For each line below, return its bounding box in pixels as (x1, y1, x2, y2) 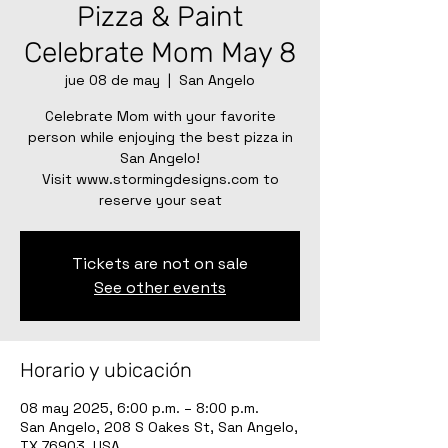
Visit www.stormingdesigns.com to (41, 170, 279, 189)
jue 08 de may (65, 71, 160, 90)
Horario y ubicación (20, 358, 192, 383)
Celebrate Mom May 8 (24, 36, 296, 70)
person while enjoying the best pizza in (27, 128, 293, 147)
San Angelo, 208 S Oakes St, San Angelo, (20, 418, 298, 437)
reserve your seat (98, 191, 222, 210)
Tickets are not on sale (72, 253, 248, 275)
